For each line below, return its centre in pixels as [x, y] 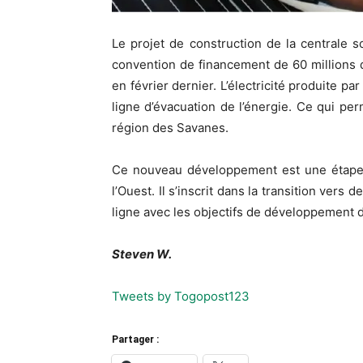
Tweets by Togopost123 [181, 296]
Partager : [135, 339]
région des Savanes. [170, 127]
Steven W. [142, 254]
